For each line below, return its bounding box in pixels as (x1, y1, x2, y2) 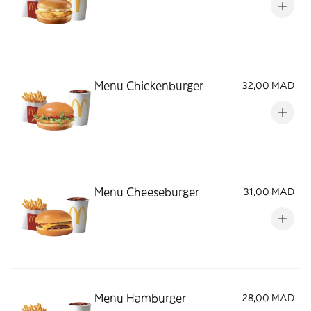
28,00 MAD (242, 292, 294, 304)
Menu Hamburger (94, 291, 186, 305)
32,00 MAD (242, 79, 294, 92)
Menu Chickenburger (94, 78, 203, 92)
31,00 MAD (244, 185, 294, 198)
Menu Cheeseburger (94, 185, 199, 199)
